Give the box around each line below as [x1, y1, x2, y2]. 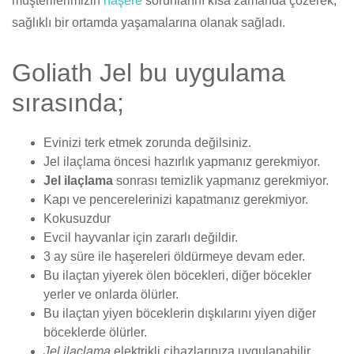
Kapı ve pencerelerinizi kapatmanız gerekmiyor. [43, 193, 308, 206]
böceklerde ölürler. [43, 326, 147, 339]
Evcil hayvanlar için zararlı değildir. [43, 231, 238, 244]
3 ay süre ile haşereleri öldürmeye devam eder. [43, 250, 305, 263]
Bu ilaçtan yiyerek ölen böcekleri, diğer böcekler [43, 269, 311, 282]
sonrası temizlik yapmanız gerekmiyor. [113, 174, 329, 187]
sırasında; [12, 88, 124, 117]
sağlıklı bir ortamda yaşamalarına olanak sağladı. [12, 16, 285, 29]
